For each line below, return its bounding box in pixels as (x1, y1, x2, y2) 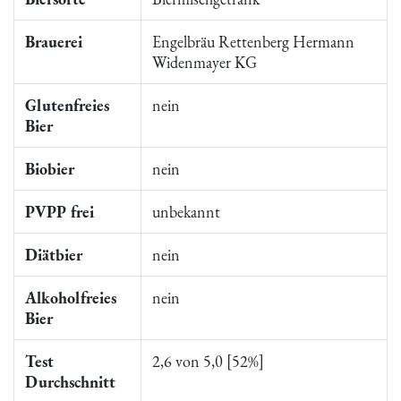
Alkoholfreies (25, 287, 116, 308)
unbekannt (152, 201, 220, 222)
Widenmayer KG (152, 52, 257, 73)
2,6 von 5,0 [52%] (152, 351, 264, 371)
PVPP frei (25, 201, 94, 222)
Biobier (25, 158, 74, 179)
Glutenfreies (25, 95, 109, 115)
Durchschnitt (25, 371, 115, 392)
